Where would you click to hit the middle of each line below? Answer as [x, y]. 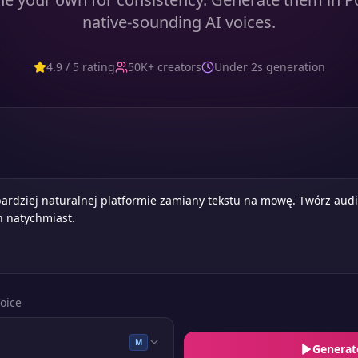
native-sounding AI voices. [179, 22]
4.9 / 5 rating [80, 67]
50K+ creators [164, 67]
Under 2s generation [269, 67]
